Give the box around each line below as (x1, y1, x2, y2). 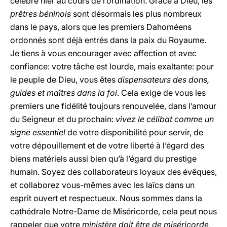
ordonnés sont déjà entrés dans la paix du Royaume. (10, 35, 206, 45)
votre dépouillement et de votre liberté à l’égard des (10, 140, 204, 150)
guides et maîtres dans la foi (10, 88, 117, 98)
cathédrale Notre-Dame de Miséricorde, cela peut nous (10, 206, 217, 216)
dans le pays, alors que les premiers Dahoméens (10, 22, 192, 32)
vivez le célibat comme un (116, 114, 214, 124)
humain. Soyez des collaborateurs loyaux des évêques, (10, 167, 217, 177)
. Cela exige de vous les (117, 88, 206, 98)
